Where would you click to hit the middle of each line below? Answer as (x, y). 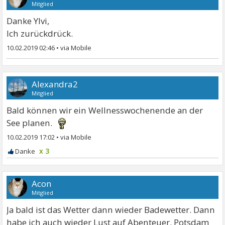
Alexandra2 (55, 84)
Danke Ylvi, (28, 21)
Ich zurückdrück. (40, 34)
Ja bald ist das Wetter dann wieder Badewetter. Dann (111, 210)
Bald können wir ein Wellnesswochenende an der (105, 110)
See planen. (31, 123)
